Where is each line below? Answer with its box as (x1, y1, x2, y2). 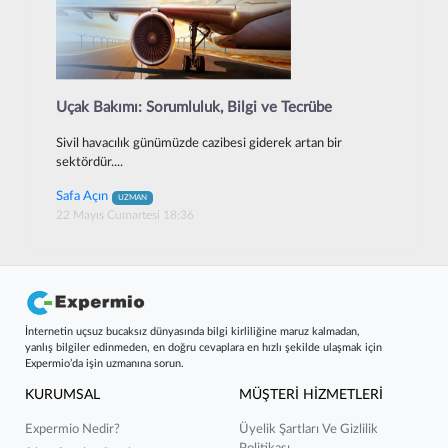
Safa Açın (56, 189, 108, 204)
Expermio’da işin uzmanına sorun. (25, 357, 184, 369)
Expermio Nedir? (25, 423, 120, 437)
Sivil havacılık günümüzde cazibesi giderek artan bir (56, 137, 342, 151)
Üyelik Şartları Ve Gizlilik (239, 423, 378, 437)
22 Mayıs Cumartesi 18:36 (56, 209, 194, 222)
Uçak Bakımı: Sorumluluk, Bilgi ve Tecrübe (56, 99, 332, 115)
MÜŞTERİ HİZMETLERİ (239, 387, 383, 402)
